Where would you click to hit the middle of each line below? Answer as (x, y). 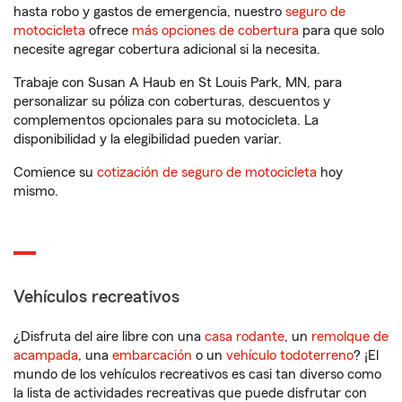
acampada (46, 355)
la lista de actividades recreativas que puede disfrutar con (190, 393)
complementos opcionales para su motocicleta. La (166, 120)
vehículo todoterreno (290, 355)
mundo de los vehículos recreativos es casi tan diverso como (197, 374)
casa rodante (245, 336)
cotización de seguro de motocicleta (207, 172)
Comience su (55, 172)
